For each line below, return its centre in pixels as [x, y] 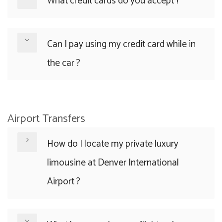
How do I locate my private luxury [113, 144]
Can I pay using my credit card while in [121, 44]
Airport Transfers [46, 119]
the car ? [64, 63]
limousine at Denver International [113, 163]
